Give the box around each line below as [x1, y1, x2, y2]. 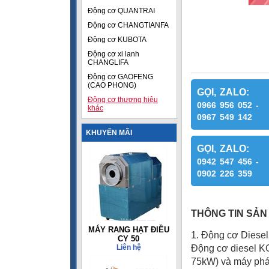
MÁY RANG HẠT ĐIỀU [88, 225, 169, 234]
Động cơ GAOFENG [88, 73, 153, 81]
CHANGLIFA [88, 58, 128, 67]
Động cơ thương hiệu [88, 95, 158, 104]
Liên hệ [116, 243, 141, 252]
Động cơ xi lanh [88, 50, 139, 58]
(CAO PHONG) [88, 81, 136, 89]
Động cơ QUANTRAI [88, 7, 155, 15]
